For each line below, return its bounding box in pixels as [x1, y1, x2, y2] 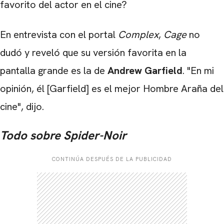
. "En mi [182, 64, 214, 77]
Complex [115, 28, 158, 41]
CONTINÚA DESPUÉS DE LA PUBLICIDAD [52, 155, 172, 163]
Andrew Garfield [107, 64, 182, 77]
